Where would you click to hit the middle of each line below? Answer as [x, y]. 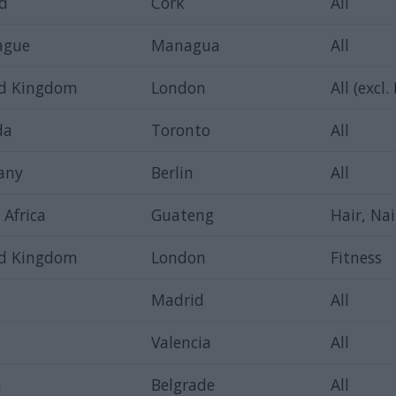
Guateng [183, 214]
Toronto [181, 129]
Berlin [173, 172]
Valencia [182, 342]
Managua [186, 45]
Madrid [178, 299]
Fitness [357, 257]
